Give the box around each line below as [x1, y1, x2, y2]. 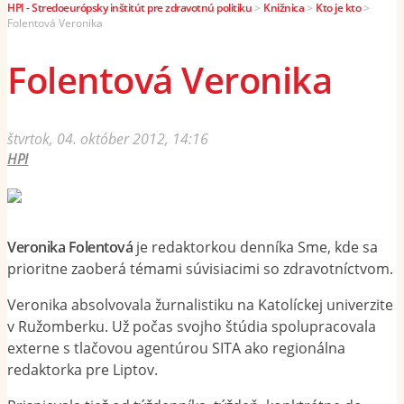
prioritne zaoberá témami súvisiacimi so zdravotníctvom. [7, 259, 393, 280]
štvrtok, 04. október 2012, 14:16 [7, 128, 208, 149]
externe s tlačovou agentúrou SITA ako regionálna [7, 338, 345, 359]
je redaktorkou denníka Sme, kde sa [133, 237, 378, 258]
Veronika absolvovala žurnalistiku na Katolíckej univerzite [7, 295, 393, 316]
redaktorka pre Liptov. [7, 360, 158, 381]
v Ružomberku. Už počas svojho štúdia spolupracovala [7, 317, 376, 337]
